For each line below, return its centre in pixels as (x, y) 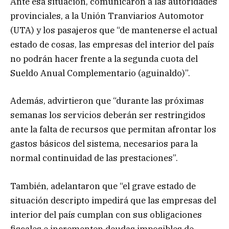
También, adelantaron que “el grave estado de (103, 186)
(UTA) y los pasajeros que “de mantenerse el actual (114, 30)
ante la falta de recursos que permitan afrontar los (113, 130)
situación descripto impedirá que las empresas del (113, 200)
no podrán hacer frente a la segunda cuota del (104, 59)
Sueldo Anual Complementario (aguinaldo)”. (100, 73)
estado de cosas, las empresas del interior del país (112, 45)
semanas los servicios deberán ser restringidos (108, 115)
